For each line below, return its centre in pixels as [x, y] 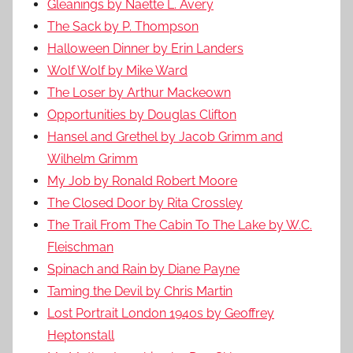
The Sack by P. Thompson [123, 26]
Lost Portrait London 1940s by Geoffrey [161, 313]
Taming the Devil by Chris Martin [140, 291]
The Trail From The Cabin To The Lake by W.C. [180, 225]
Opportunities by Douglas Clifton [142, 114]
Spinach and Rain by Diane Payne [143, 269]
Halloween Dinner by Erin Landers [145, 48]
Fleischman [80, 247]
